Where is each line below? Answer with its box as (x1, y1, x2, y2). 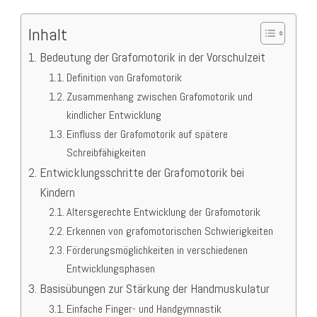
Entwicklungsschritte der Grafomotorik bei (39, 164, 244, 181)
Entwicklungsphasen (66, 261, 155, 277)
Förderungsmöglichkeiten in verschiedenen (66, 243, 248, 258)
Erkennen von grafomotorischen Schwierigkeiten (66, 224, 273, 239)
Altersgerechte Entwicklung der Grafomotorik (66, 204, 260, 220)
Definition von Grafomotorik (66, 70, 182, 86)
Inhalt (28, 23, 67, 46)
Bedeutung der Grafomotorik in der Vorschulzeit (39, 49, 265, 66)
